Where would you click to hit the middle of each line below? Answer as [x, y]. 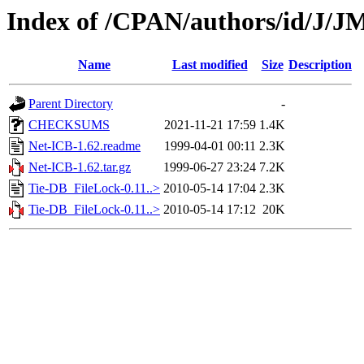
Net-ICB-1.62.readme [84, 146]
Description [320, 65]
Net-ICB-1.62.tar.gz [80, 167]
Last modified [210, 65]
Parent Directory [71, 104]
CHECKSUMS [69, 125]
